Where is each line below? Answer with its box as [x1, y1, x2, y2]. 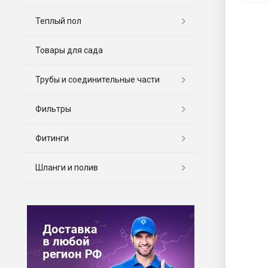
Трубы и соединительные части [35, 74, 160, 84]
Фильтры [35, 103, 71, 114]
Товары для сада [35, 45, 103, 55]
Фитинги [35, 133, 69, 143]
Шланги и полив [35, 162, 98, 172]
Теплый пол [35, 16, 81, 26]
